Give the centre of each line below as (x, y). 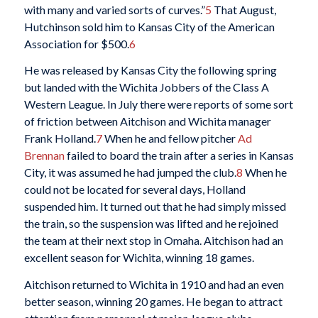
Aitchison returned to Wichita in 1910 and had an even (154, 284)
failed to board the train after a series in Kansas (179, 155)
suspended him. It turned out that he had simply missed (155, 207)
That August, (243, 9)
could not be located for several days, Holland (135, 190)
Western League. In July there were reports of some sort (158, 104)
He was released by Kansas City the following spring (150, 70)
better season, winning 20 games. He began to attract (153, 301)
